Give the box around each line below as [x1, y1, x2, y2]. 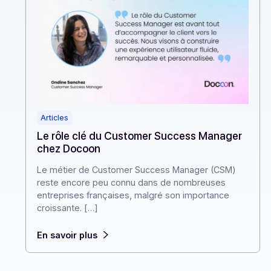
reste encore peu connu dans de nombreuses [41, 227, 251, 239]
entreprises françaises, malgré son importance [41, 241, 255, 253]
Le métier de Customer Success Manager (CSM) [41, 213, 263, 225]
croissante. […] [41, 255, 109, 267]
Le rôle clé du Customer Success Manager [41, 174, 269, 188]
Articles [45, 155, 76, 166]
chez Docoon [41, 188, 112, 203]
